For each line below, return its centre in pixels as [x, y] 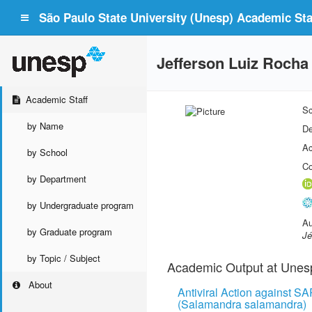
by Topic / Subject [64, 258]
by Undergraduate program [80, 205]
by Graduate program [70, 232]
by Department [57, 179]
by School [47, 152]
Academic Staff [57, 99]
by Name [45, 126]
